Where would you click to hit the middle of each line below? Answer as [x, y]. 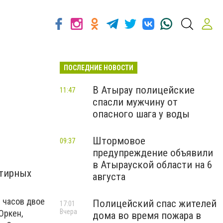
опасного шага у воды [141, 114]
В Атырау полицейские [144, 90]
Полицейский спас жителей [155, 204]
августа [109, 177]
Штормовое [119, 141]
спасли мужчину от [135, 102]
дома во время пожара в [147, 216]
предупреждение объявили [153, 153]
